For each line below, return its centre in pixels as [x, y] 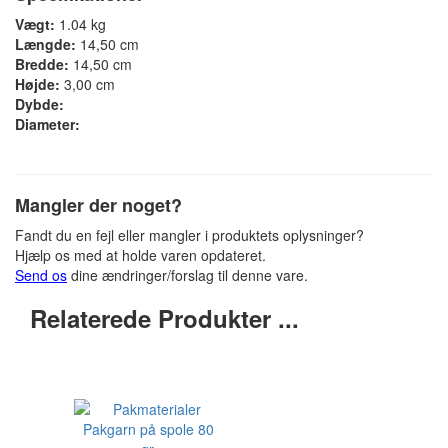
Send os [41, 275]
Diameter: [47, 124]
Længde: [45, 44]
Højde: [37, 84]
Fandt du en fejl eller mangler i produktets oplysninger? [189, 235]
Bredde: [42, 64]
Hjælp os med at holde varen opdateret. [140, 255]
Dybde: [39, 104]
